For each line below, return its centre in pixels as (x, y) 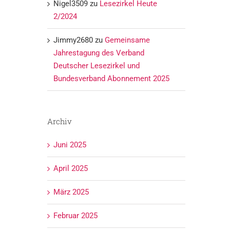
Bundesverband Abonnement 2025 (111, 78)
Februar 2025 (75, 215)
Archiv (59, 121)
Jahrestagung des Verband (99, 53)
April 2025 (70, 168)
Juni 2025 (70, 145)
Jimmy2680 (73, 40)
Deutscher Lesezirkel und (96, 65)
